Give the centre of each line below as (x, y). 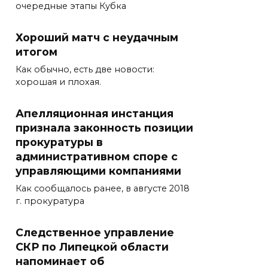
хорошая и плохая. (58, 82)
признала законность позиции (104, 128)
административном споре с (97, 157)
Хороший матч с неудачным (97, 38)
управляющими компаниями (98, 171)
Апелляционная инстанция (95, 114)
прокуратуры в (59, 142)
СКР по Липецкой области (92, 247)
